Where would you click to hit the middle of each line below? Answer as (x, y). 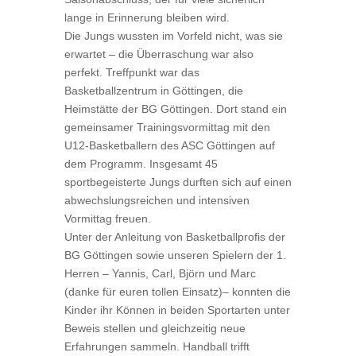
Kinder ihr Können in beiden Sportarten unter (177, 310)
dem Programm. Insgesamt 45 (141, 164)
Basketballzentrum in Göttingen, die (153, 91)
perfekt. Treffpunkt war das (132, 72)
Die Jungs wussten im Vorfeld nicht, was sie (173, 36)
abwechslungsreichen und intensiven (157, 200)
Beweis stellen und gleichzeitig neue (155, 328)
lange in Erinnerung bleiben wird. (147, 17)
